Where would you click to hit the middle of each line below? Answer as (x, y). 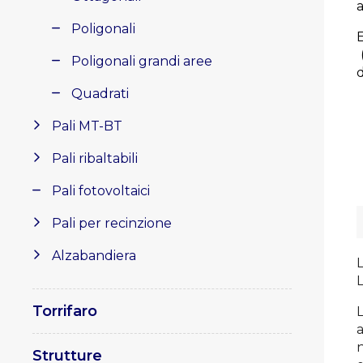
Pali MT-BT (87, 126)
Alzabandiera (94, 256)
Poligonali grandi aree (142, 61)
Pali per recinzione (112, 223)
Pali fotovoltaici (101, 191)
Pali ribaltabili (95, 158)
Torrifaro (65, 311)
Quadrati (100, 94)
